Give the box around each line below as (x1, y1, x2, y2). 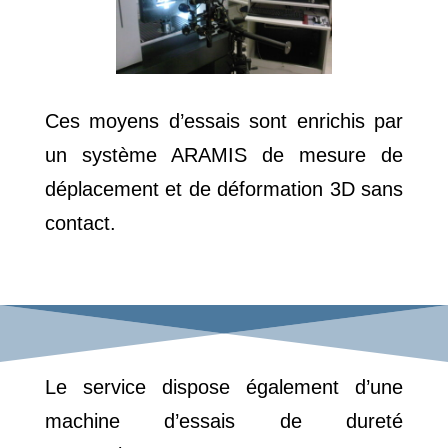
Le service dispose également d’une (44, 376, 404, 399)
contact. (44, 212, 116, 235)
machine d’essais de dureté (44, 410, 404, 433)
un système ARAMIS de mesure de (44, 144, 404, 167)
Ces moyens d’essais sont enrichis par (44, 110, 404, 133)
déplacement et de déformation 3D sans (44, 178, 404, 201)
